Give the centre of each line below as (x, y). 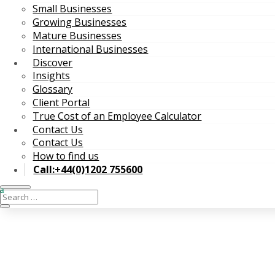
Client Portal (61, 103)
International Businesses (91, 49)
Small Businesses (72, 9)
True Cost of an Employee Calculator (117, 116)
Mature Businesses (77, 36)
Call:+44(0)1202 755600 (88, 169)
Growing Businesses (80, 22)
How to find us (66, 156)
